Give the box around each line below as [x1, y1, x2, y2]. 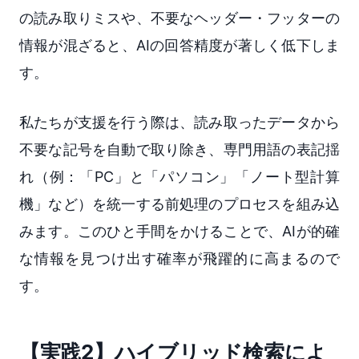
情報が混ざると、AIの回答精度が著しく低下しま [19, 36, 340, 54]
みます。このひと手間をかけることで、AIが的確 [19, 222, 340, 240]
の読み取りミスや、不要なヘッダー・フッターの [19, 9, 340, 26]
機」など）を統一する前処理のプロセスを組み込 [19, 195, 340, 212]
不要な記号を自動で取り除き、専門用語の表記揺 [19, 140, 340, 158]
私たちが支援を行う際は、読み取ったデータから [19, 113, 340, 131]
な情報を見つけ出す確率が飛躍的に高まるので [19, 249, 340, 267]
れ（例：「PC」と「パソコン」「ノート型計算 [19, 167, 340, 185]
